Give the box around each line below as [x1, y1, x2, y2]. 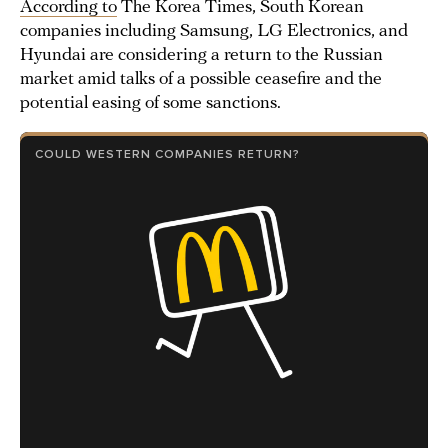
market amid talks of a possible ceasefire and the [20, 70, 382, 89]
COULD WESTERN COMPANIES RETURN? [35, 147, 300, 161]
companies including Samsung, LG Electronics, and [20, 22, 408, 41]
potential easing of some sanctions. [20, 94, 281, 113]
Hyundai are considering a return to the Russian [20, 46, 383, 65]
